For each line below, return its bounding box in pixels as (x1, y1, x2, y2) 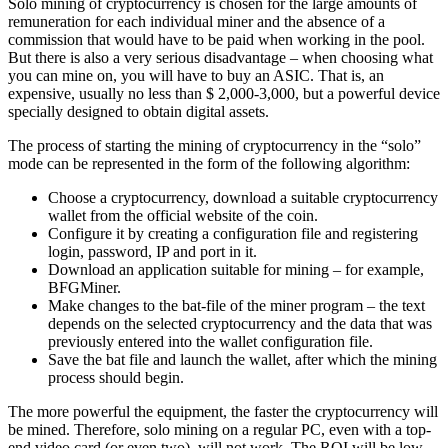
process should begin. (48, 368, 188, 386)
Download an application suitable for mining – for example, (48, 260, 424, 278)
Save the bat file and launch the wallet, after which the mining (48, 350, 437, 368)
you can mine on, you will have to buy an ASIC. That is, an (8, 66, 384, 84)
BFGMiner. (48, 278, 121, 296)
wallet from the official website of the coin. (48, 206, 322, 224)
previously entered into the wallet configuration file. (48, 332, 377, 350)
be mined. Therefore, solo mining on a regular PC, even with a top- (8, 420, 431, 438)
